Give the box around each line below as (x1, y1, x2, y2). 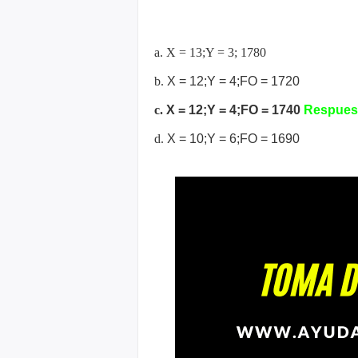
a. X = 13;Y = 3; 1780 (154, 46, 266, 59)
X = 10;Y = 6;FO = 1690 (167, 132, 300, 145)
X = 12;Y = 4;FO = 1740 (166, 103, 304, 117)
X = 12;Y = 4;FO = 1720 (167, 74, 300, 88)
